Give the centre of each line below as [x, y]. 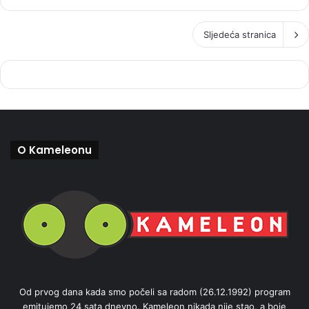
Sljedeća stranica [240, 35]
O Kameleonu [54, 150]
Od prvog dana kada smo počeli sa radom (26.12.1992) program [154, 292]
